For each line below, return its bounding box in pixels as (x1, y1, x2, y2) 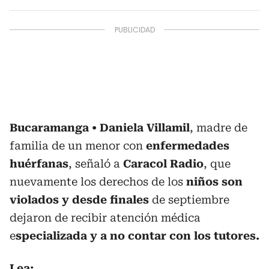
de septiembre (149, 193, 229, 206)
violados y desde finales (10, 193, 149, 206)
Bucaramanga (10, 121, 89, 134)
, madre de (190, 121, 247, 134)
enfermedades (146, 139, 229, 152)
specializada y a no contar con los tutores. (16, 229, 259, 242)
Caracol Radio (123, 157, 204, 170)
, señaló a (68, 157, 123, 170)
